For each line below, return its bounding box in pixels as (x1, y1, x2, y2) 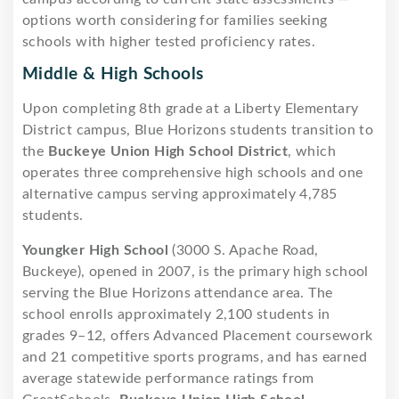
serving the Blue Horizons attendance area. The (22, 285, 333, 300)
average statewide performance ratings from (22, 370, 314, 386)
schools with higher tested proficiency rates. (22, 34, 315, 49)
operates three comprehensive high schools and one (22, 165, 363, 180)
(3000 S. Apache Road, (168, 242, 319, 257)
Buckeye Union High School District (47, 143, 289, 159)
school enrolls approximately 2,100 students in (22, 306, 330, 322)
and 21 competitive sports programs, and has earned (22, 349, 367, 364)
